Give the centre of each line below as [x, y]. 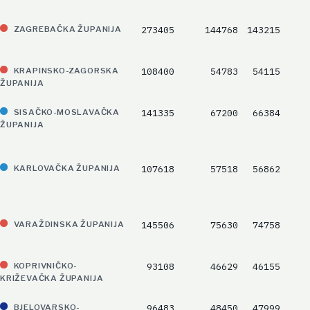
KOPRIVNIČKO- [45, 266]
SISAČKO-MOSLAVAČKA [67, 112]
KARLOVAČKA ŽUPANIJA [67, 168]
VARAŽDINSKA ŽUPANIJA [69, 225]
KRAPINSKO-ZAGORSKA [66, 71]
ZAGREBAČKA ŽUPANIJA [67, 29]
